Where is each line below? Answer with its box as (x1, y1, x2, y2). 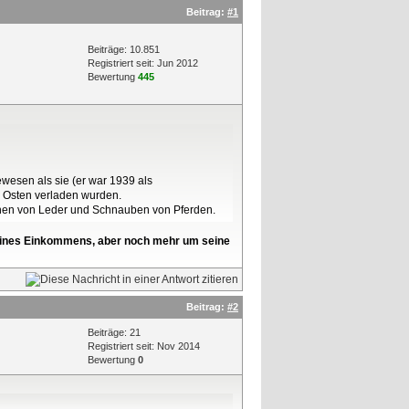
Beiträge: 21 (88, 327, 141, 338)
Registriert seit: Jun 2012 (88, 58, 198, 68)
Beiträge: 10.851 (88, 44, 160, 55)
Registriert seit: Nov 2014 (88, 341, 200, 351)
